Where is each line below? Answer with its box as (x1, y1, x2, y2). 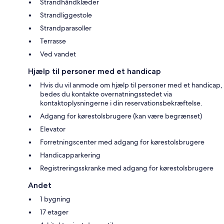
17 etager (40, 207, 68, 216)
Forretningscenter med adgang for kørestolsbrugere (40, 137, 204, 146)
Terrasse (40, 36, 66, 45)
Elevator (40, 124, 65, 133)
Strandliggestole (40, 10, 92, 19)
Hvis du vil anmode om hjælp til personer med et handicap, (40, 80, 222, 89)
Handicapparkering (40, 150, 100, 159)
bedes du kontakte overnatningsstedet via (40, 89, 172, 98)
